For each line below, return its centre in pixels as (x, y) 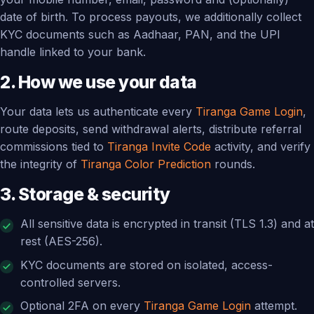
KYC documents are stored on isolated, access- (146, 265)
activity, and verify (261, 146)
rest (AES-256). (61, 241)
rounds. (233, 164)
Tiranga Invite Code (159, 146)
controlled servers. (70, 282)
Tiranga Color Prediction (146, 164)
